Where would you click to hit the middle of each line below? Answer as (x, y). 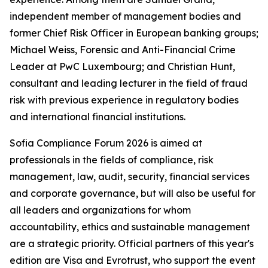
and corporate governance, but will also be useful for (133, 193)
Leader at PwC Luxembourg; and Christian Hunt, (122, 66)
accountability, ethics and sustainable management (130, 227)
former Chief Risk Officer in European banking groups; (134, 33)
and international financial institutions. (98, 117)
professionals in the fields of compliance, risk (112, 160)
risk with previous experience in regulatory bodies (124, 100)
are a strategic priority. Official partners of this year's (132, 243)
